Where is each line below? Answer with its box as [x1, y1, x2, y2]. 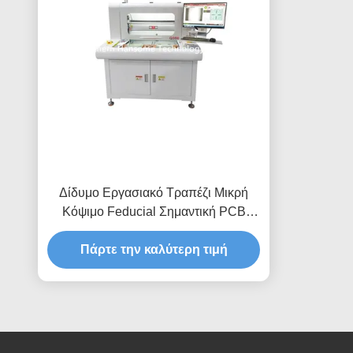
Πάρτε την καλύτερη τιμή [80, 243, 228, 256]
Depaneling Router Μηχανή [76, 224, 231, 237]
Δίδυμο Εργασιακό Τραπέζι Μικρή [59, 186, 248, 199]
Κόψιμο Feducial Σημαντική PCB [61, 205, 246, 218]
